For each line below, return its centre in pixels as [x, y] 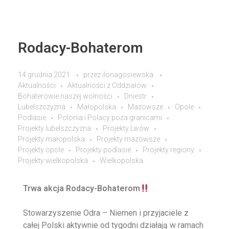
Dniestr [135, 96]
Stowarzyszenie [53, 213]
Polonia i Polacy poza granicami [110, 118]
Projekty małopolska [51, 139]
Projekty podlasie [103, 150]
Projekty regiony [168, 150]
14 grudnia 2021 [44, 75]
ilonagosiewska [129, 75]
